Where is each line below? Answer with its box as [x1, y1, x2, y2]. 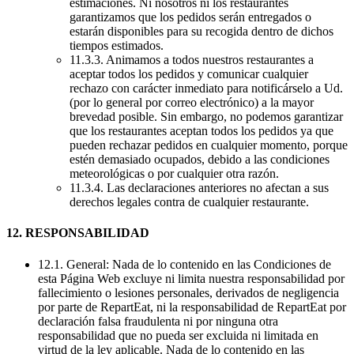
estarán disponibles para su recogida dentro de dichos [70, 24, 333, 39]
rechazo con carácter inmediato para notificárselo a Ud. [70, 81, 343, 96]
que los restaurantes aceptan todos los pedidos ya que [70, 124, 333, 138]
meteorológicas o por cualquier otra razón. [70, 167, 282, 181]
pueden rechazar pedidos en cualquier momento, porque [70, 138, 348, 153]
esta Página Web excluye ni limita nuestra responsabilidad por [38, 271, 345, 285]
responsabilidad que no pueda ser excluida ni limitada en [38, 328, 318, 342]
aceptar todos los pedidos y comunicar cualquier [70, 67, 308, 81]
